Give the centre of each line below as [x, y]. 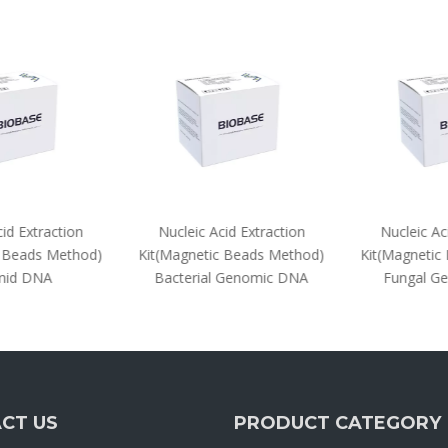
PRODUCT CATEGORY [337, 423]
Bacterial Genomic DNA [224, 277]
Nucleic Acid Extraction [224, 231]
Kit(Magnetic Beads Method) [224, 254]
